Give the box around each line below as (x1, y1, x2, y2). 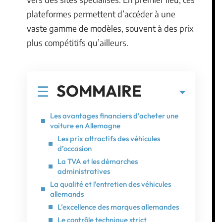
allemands (50, 189, 84, 199)
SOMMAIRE (56, 80, 142, 101)
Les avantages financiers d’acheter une (50, 111, 178, 120)
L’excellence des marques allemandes (57, 202, 179, 212)
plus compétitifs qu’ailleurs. (27, 37, 128, 48)
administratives (57, 166, 110, 176)
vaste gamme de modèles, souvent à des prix (27, 23, 194, 34)
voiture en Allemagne (50, 120, 120, 130)
